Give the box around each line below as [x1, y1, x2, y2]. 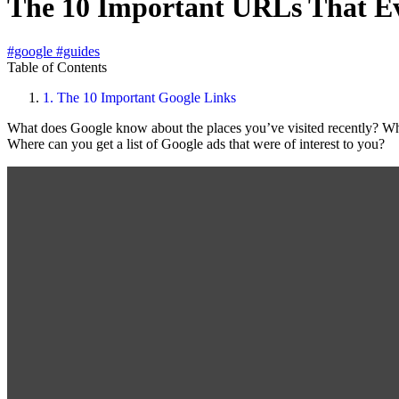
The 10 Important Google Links [53, 89, 236, 105]
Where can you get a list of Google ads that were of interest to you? [7, 135, 385, 151]
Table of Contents [7, 59, 107, 75]
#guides [56, 43, 100, 59]
